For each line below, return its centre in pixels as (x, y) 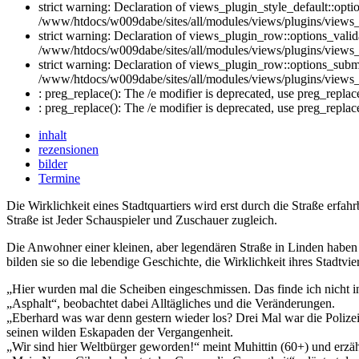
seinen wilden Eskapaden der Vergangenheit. (120, 332)
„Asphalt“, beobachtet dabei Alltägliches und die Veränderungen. (171, 303)
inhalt (52, 135)
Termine (59, 178)
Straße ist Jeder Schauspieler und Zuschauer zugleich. (142, 220)
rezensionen (69, 149)
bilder (53, 163)
